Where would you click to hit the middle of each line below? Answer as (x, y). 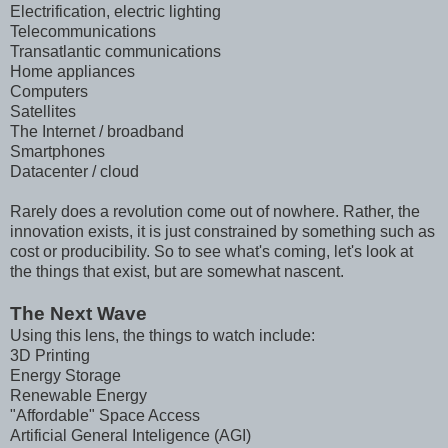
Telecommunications (83, 32)
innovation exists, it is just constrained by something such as (222, 232)
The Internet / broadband (99, 132)
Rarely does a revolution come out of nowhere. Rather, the (215, 212)
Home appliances (72, 72)
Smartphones (59, 152)
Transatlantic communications (115, 52)
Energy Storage (67, 376)
